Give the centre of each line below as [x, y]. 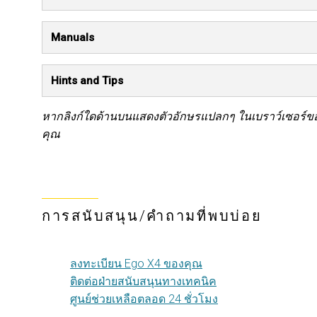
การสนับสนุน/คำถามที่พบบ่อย [152, 216]
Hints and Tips [87, 81]
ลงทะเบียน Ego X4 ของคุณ [136, 264]
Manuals [73, 38]
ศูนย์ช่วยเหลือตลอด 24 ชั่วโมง [144, 299]
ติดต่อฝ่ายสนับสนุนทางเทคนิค [143, 281]
